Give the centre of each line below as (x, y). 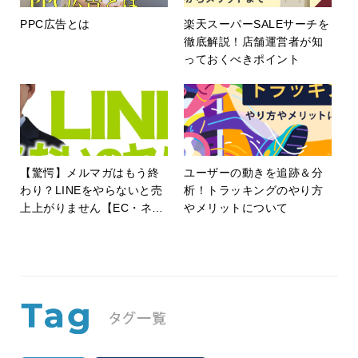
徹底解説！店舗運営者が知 (253, 42)
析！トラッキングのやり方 (253, 191)
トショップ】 (55, 226)
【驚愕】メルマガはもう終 (89, 173)
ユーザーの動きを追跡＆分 (253, 173)
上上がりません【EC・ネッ (92, 208)
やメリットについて (236, 208)
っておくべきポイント (242, 60)
